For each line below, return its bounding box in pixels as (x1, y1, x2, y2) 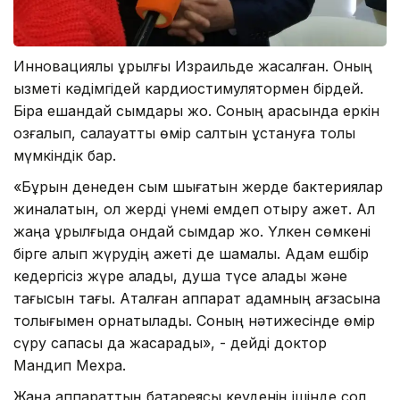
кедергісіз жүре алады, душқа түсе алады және (13, 267, 347, 286)
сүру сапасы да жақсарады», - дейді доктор (13, 334, 327, 353)
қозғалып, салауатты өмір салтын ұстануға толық (13, 124, 355, 143)
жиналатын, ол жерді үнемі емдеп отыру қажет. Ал (13, 200, 375, 219)
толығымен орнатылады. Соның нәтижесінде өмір (13, 312, 375, 330)
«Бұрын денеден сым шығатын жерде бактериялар (13, 178, 383, 196)
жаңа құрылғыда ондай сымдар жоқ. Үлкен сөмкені (13, 222, 371, 241)
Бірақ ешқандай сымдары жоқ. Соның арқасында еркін (13, 102, 379, 121)
